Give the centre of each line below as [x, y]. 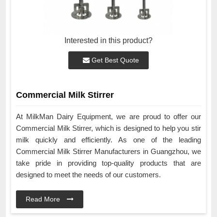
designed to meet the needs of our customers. [88, 175]
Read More [44, 199]
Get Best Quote [114, 60]
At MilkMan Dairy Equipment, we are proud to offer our [108, 117]
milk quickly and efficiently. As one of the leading [108, 140]
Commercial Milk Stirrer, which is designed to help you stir [108, 128]
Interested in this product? [108, 41]
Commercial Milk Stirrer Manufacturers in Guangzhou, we [108, 152]
